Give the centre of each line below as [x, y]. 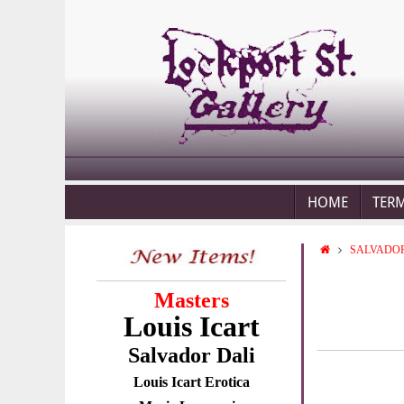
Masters [191, 300]
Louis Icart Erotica [191, 382]
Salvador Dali [191, 355]
